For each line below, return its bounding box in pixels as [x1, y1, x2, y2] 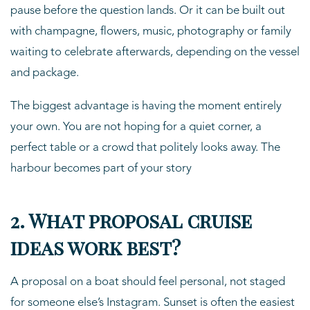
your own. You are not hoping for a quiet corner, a [10, 120, 262, 133]
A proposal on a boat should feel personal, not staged [10, 275, 285, 288]
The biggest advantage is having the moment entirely [10, 100, 282, 112]
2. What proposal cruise [10, 207, 252, 233]
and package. [10, 66, 79, 79]
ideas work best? [10, 234, 181, 260]
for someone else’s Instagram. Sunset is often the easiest [10, 296, 295, 309]
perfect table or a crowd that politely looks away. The [10, 141, 280, 154]
